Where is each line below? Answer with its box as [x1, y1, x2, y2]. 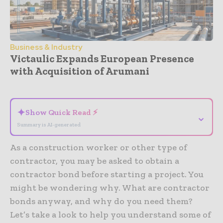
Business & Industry [10, 42, 82, 53]
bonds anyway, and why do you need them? [10, 196, 193, 207]
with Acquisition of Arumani [10, 65, 149, 78]
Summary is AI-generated [17, 121, 81, 128]
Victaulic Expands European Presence [10, 52, 194, 65]
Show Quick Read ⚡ [25, 108, 98, 117]
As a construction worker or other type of [10, 142, 187, 153]
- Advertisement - [90, 79, 133, 86]
